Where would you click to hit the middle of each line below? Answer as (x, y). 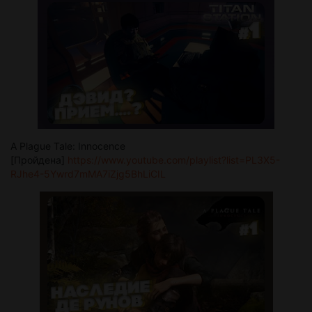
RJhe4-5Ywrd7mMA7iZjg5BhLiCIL (88, 173)
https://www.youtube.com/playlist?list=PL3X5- (174, 159)
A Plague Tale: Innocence (68, 146)
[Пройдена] (39, 159)
